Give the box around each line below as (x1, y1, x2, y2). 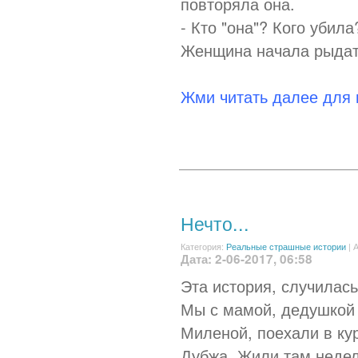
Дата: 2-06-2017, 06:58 (181, 250, 312, 268)
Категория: (181, 240, 226, 253)
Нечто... (181, 209, 249, 237)
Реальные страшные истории (226, 240, 346, 253)
